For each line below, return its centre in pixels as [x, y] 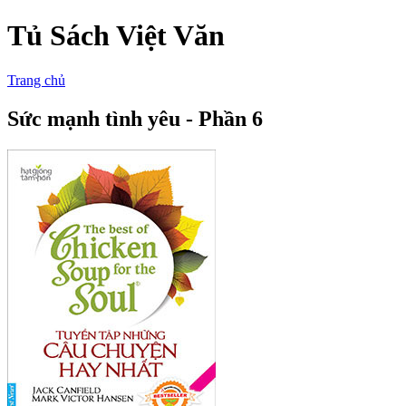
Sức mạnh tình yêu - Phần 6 [135, 118]
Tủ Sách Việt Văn [116, 36]
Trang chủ [36, 80]
